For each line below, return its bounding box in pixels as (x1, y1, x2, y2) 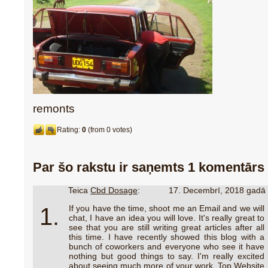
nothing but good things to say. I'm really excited (69, 251, 264, 261)
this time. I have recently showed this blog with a (69, 232, 264, 242)
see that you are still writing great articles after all (69, 222, 264, 232)
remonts (33, 102, 75, 115)
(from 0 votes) (86, 126, 132, 134)
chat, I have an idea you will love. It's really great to (69, 212, 264, 223)
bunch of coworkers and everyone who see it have (69, 241, 264, 251)
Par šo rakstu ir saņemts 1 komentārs (33, 160, 264, 175)
